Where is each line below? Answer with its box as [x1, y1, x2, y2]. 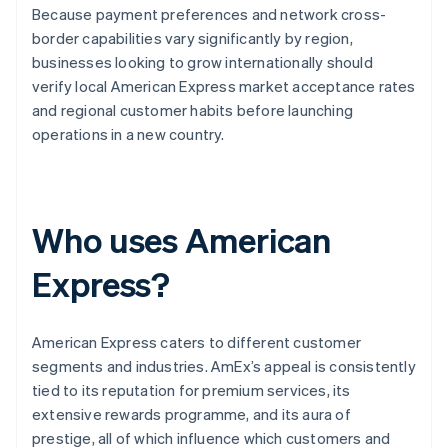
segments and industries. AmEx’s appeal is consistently [32, 356, 416, 377]
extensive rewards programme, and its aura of [32, 404, 351, 425]
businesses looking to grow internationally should [32, 52, 373, 73]
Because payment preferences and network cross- [32, 4, 387, 25]
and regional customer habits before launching [32, 100, 354, 121]
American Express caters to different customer [32, 332, 362, 353]
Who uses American [32, 218, 332, 262]
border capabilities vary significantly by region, [32, 28, 353, 49]
